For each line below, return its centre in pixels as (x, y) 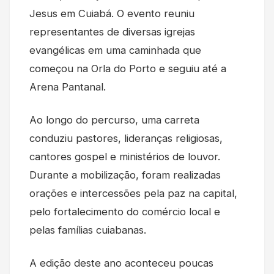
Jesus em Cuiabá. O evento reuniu (112, 13)
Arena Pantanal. (68, 87)
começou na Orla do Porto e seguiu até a (128, 68)
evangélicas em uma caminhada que (115, 50)
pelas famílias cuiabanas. (88, 230)
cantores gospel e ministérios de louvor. (125, 156)
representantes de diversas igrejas (112, 31)
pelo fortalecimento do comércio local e (125, 211)
